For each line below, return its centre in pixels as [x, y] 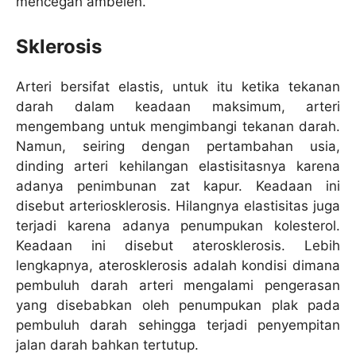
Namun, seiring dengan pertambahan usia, [178, 146]
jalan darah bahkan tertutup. [107, 344]
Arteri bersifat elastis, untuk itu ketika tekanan [178, 86]
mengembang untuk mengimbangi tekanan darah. [178, 126]
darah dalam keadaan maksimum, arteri [178, 106]
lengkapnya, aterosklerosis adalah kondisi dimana [178, 265]
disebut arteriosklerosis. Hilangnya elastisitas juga [178, 205]
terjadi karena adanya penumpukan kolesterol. [178, 225]
